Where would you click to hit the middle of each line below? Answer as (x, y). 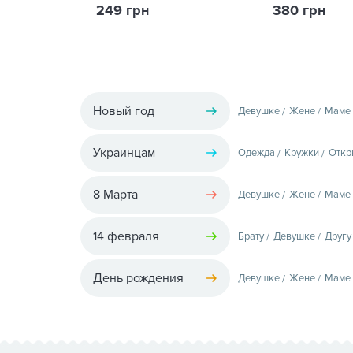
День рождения (138, 278)
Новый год (124, 111)
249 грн (123, 10)
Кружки (302, 152)
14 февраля (126, 236)
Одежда (256, 152)
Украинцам (124, 152)
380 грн (299, 10)
